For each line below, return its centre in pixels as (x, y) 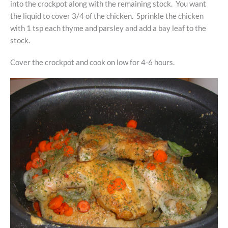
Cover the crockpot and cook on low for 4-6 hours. (92, 62)
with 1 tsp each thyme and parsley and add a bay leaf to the (108, 28)
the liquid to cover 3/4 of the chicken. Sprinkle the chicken (107, 16)
